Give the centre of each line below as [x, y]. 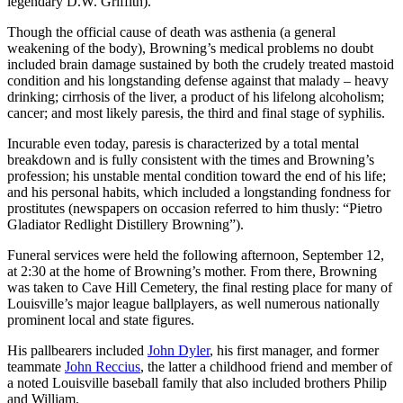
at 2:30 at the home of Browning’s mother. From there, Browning [192, 271]
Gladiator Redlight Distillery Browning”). [125, 224]
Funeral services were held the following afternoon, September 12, [196, 255]
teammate [36, 366]
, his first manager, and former [294, 350]
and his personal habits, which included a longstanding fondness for [199, 192]
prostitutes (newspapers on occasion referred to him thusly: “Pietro [195, 208]
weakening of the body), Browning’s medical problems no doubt [190, 48]
